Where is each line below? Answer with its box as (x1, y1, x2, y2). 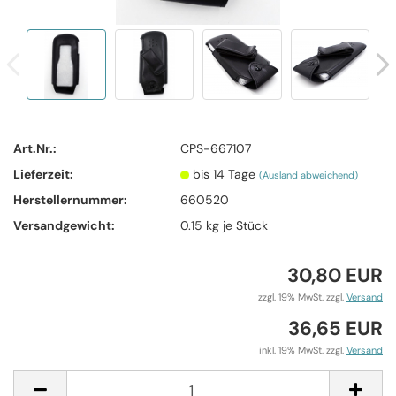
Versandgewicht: (13, 217, 115, 233)
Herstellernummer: (13, 191, 127, 208)
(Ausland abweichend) (259, 168, 359, 181)
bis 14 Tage (193, 165, 260, 182)
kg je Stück (202, 217, 269, 233)
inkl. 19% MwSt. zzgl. (259, 344, 346, 356)
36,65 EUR (288, 316, 383, 341)
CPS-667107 (180, 140, 252, 156)
